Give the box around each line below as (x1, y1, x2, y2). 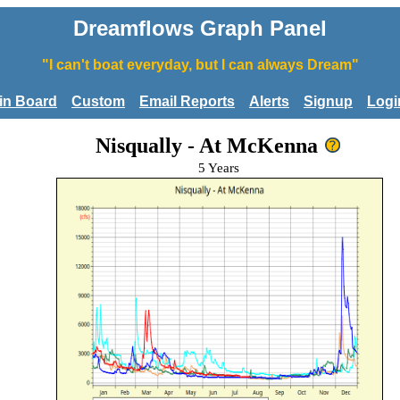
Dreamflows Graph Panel (73, 16, 327, 40)
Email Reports (139, 93, 235, 109)
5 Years (198, 160, 239, 175)
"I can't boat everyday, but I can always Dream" (41, 57, 359, 72)
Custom (71, 93, 125, 109)
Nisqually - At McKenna (95, 133, 318, 157)
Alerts (249, 93, 289, 109)
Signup (304, 93, 353, 109)
